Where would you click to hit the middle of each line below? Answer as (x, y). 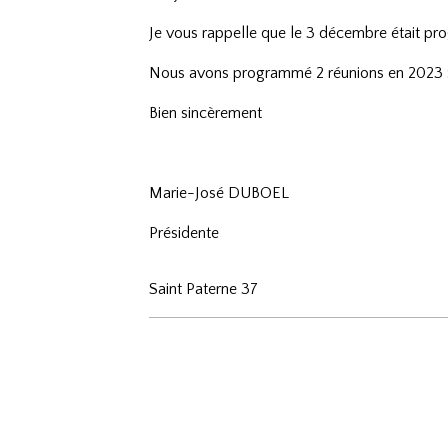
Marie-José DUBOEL (219, 193)
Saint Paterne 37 (204, 289)
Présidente (184, 233)
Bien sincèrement (206, 113)
